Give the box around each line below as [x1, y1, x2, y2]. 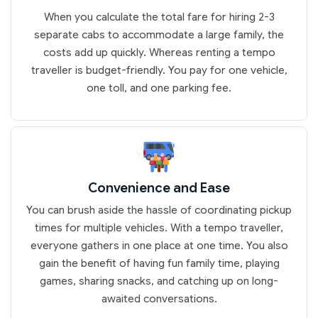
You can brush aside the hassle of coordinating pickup [26, 203, 292, 216]
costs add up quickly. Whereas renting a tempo [43, 45, 275, 59]
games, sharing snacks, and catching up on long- [40, 274, 278, 287]
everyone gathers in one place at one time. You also [30, 238, 288, 252]
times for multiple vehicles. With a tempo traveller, [35, 221, 283, 234]
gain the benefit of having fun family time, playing [38, 256, 280, 270]
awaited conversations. [101, 292, 217, 305]
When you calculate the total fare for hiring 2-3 [43, 10, 275, 23]
